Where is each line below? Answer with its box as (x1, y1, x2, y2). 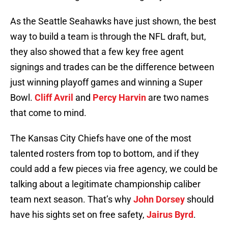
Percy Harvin (93, 92, 146, 103)
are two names (146, 92, 209, 103)
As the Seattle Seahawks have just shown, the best (10, 16, 216, 27)
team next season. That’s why (10, 194, 133, 205)
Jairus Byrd (147, 209, 193, 220)
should (185, 194, 214, 205)
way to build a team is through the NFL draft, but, (10, 31, 206, 42)
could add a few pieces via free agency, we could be (10, 163, 218, 175)
